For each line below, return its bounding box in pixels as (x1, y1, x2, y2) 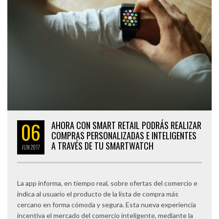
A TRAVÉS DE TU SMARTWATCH (51, 139, 153, 152)
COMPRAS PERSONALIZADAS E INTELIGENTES (51, 129, 197, 142)
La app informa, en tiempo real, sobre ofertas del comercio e (17, 178, 197, 187)
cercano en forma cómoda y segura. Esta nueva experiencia (17, 200, 196, 209)
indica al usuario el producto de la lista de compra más (17, 189, 178, 198)
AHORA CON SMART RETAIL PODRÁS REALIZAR (51, 118, 201, 131)
